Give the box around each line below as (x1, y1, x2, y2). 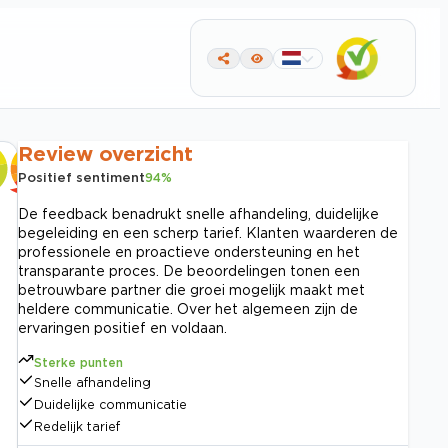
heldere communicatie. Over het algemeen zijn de (18, 301, 358, 316)
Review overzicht (18, 142, 193, 164)
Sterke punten (34, 356, 123, 369)
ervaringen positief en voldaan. (18, 320, 227, 335)
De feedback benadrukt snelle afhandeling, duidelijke (18, 206, 379, 221)
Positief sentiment (18, 170, 145, 184)
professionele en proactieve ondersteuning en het (18, 244, 360, 259)
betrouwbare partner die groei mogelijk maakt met (18, 282, 365, 297)
